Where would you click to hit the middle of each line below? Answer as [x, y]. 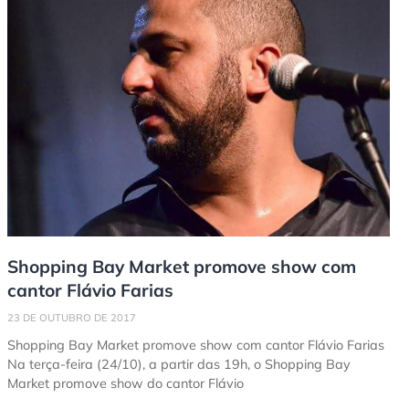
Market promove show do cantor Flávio [126, 384]
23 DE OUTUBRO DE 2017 [72, 318]
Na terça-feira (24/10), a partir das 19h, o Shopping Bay [179, 365]
